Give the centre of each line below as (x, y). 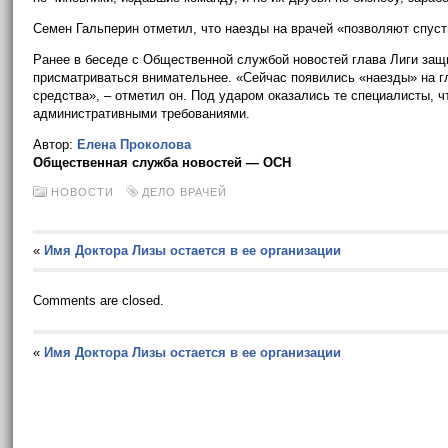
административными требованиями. (142, 113)
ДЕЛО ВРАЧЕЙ (185, 192)
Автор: (55, 144)
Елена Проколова (134, 144)
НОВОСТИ (83, 192)
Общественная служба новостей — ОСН (162, 162)
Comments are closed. (99, 300)
